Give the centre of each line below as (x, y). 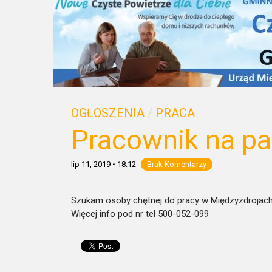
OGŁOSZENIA (108, 113)
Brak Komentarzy (177, 164)
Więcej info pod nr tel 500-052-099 (140, 214)
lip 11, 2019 (91, 164)
